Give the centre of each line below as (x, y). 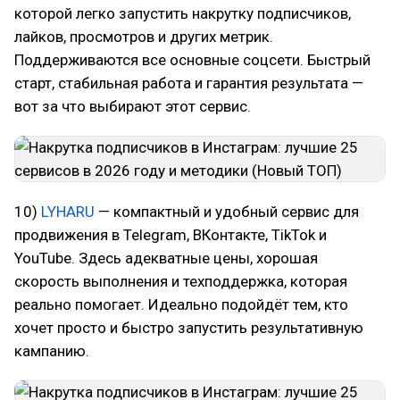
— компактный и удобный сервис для (227, 212)
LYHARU (68, 212)
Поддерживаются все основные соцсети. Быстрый (192, 60)
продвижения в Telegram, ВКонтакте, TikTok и (171, 235)
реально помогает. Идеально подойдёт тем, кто (181, 304)
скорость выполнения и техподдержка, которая (181, 281)
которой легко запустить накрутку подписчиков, (183, 13)
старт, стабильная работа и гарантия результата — (189, 83)
